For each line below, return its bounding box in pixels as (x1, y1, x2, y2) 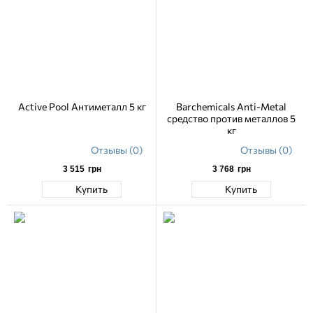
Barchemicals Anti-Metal (176, 100, 286, 112)
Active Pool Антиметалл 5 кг (17, 100, 146, 112)
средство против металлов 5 (167, 112, 296, 124)
